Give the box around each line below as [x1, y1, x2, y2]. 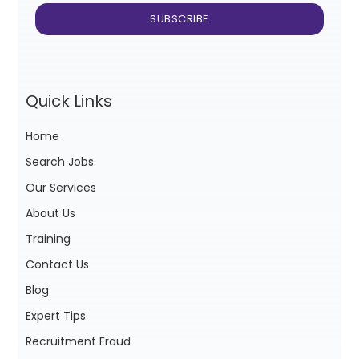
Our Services [26, 179, 97, 196]
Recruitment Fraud [26, 333, 131, 350]
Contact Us [26, 256, 90, 273]
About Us [26, 205, 76, 222]
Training [26, 231, 71, 248]
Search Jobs [26, 154, 95, 171]
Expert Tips [26, 308, 87, 325]
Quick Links [26, 90, 113, 113]
